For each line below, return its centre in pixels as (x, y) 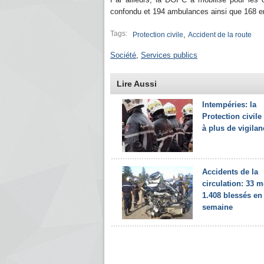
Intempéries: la (229, 105)
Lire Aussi (137, 84)
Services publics (169, 55)
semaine (217, 207)
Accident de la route (220, 35)
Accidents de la (230, 172)
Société (123, 55)
